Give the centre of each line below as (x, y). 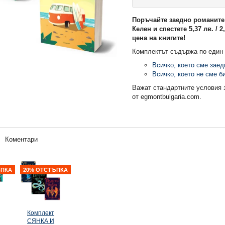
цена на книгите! (159, 38)
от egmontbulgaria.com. (167, 96)
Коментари (21, 139)
